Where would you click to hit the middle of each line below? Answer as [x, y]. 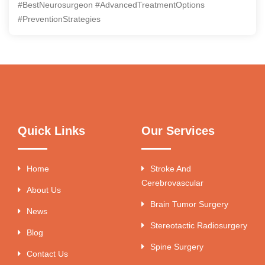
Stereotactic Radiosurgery [199, 225]
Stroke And [171, 168]
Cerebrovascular [172, 182]
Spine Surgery [177, 246]
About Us [44, 190]
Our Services [178, 130]
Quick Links [51, 130]
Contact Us [47, 253]
